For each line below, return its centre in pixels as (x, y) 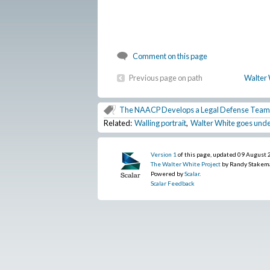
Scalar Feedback (173, 184)
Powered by (168, 174)
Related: (119, 123)
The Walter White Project (186, 164)
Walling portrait (160, 123)
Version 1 (164, 155)
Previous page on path (166, 78)
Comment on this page (170, 56)
